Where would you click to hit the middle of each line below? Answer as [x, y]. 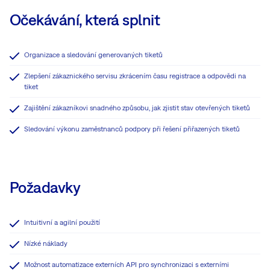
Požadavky [45, 187]
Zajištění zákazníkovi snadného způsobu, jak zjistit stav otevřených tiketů [137, 108]
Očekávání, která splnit [85, 19]
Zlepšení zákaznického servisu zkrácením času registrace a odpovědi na [135, 76]
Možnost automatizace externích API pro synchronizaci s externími [127, 264]
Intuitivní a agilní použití [62, 222]
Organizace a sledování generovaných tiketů [93, 55]
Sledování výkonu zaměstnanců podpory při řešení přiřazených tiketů [132, 129]
